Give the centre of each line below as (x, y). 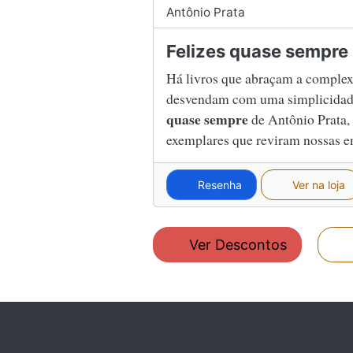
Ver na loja (317, 184)
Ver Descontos (236, 244)
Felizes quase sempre (257, 51)
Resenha (219, 184)
